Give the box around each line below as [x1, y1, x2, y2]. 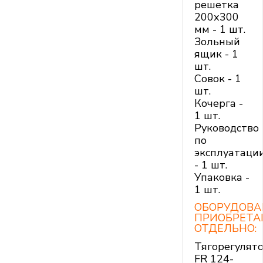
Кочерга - [194, 96, 243, 111]
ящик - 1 [194, 47, 238, 62]
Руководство [194, 121, 259, 136]
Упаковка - [194, 170, 249, 185]
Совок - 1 [194, 72, 241, 86]
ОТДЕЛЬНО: [194, 221, 257, 236]
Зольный [194, 35, 240, 49]
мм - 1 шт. [194, 22, 245, 37]
